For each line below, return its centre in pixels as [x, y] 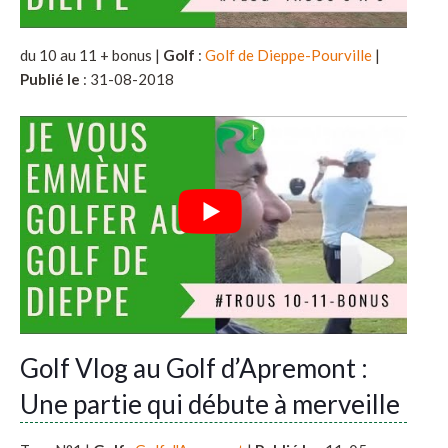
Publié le [50, 78]
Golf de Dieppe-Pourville [288, 54]
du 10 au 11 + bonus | [91, 54]
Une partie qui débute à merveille [210, 404]
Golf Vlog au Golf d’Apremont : [194, 368]
